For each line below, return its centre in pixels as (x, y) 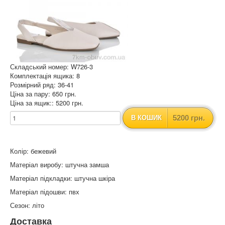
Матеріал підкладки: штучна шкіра (63, 178)
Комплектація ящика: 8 (45, 76)
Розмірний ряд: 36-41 (42, 85)
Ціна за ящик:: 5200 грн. (47, 103)
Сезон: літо (27, 205)
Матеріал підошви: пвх (45, 192)
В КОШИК (146, 118)
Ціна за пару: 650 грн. (43, 94)
